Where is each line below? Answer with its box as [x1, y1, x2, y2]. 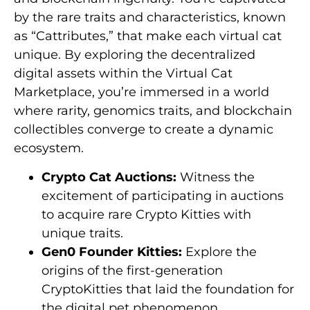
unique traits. [42, 225, 123, 241]
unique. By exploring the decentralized [14, 47, 255, 63]
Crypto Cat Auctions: [42, 169, 176, 185]
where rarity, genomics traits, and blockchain [14, 103, 292, 119]
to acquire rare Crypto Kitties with [42, 206, 251, 222]
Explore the [182, 244, 257, 259]
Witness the [176, 169, 255, 185]
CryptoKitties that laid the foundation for [42, 281, 294, 297]
